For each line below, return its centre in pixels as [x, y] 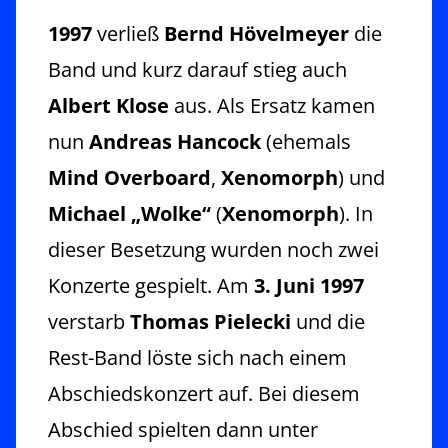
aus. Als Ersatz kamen [272, 105]
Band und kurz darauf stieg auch [197, 69]
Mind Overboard [129, 177]
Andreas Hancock [175, 141]
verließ [128, 33]
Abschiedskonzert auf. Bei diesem [204, 393]
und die [328, 321]
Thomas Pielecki [210, 321]
